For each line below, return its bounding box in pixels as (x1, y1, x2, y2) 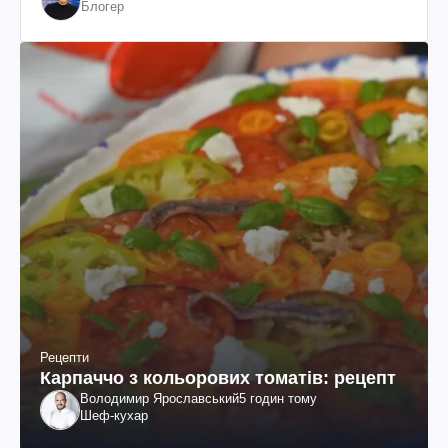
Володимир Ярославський (80, 390, 239, 406)
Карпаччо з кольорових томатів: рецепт (40, 367, 396, 388)
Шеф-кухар (80, 407, 148, 423)
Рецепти (40, 349, 89, 365)
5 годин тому (239, 390, 317, 406)
